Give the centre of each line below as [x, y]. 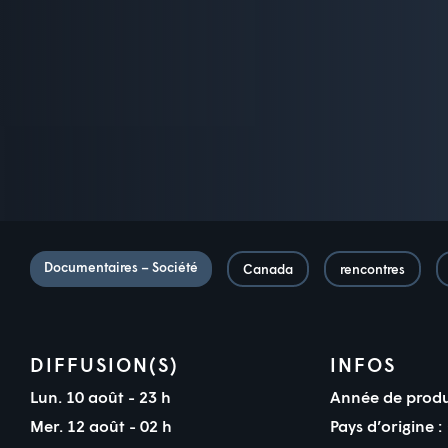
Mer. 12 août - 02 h [103, 425]
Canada [268, 268]
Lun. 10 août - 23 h [102, 396]
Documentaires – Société [121, 266]
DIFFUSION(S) [104, 364]
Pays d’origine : [386, 425]
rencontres [372, 268]
